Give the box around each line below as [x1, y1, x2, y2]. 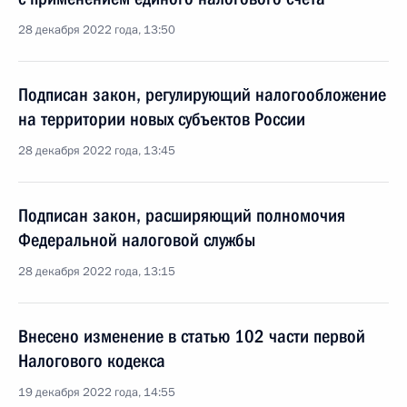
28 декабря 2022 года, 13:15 [18, 263, 175, 280]
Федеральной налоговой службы [18, 229, 255, 251]
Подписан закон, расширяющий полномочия [18, 204, 345, 226]
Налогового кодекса [18, 350, 165, 372]
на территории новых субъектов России [18, 108, 305, 130]
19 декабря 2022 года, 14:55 [18, 384, 175, 401]
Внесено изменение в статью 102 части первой [18, 325, 365, 347]
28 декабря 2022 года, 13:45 [18, 143, 175, 159]
